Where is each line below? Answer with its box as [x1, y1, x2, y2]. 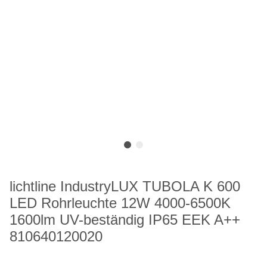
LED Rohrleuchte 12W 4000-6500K [10, 195, 231, 212]
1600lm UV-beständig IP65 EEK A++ [10, 212, 240, 228]
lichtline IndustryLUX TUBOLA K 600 [10, 178, 240, 195]
